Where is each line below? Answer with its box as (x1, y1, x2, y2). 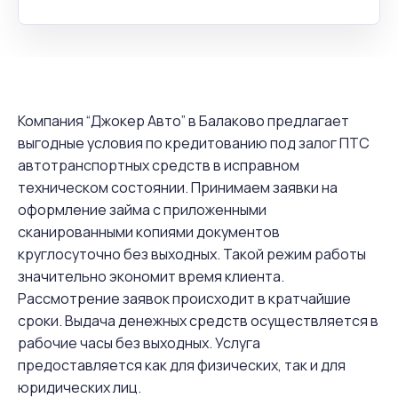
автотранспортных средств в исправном (18, 155, 299, 175)
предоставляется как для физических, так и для (18, 355, 346, 375)
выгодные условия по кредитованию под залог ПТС (18, 133, 370, 153)
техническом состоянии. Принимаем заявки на (18, 178, 338, 197)
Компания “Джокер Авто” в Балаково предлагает (18, 111, 349, 131)
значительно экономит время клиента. (18, 267, 284, 286)
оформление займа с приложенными (18, 200, 267, 219)
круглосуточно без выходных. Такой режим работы (18, 244, 366, 264)
